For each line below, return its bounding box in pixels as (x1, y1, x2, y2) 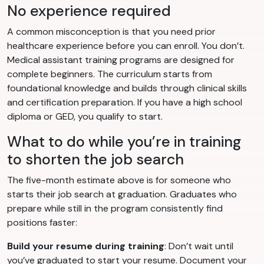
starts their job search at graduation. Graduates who (7, 188, 237, 201)
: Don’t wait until (164, 240, 233, 253)
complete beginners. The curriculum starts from (7, 68, 212, 81)
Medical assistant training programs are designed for (7, 54, 235, 67)
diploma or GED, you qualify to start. (7, 110, 163, 123)
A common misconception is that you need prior (7, 25, 216, 38)
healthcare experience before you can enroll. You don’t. (7, 39, 245, 52)
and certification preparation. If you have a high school (7, 96, 242, 109)
